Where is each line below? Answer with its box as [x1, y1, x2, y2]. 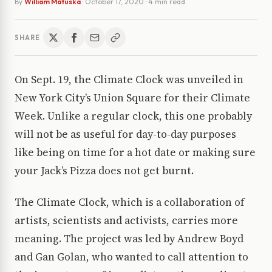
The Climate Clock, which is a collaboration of [15, 195, 245, 210]
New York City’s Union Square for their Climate [15, 90, 250, 106]
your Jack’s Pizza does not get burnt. [15, 163, 194, 178]
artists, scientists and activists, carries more [15, 213, 238, 228]
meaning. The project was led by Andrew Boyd [15, 231, 243, 246]
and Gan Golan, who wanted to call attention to [15, 250, 248, 265]
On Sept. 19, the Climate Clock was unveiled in [15, 72, 243, 87]
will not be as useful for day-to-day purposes [15, 127, 236, 142]
